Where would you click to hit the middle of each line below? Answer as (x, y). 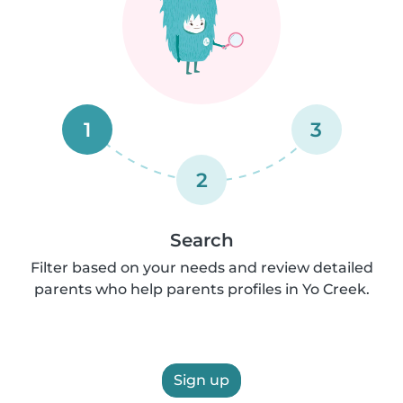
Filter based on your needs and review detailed (201, 268)
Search (201, 240)
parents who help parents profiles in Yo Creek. (201, 289)
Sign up (201, 380)
